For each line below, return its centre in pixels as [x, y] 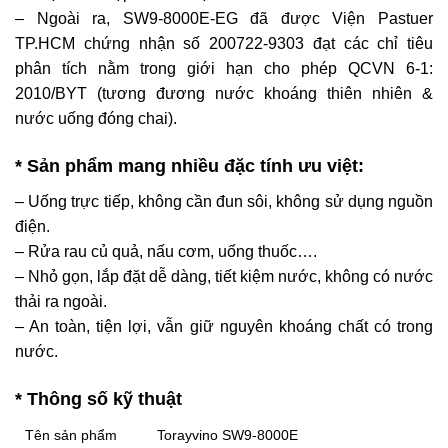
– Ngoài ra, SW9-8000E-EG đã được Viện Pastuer [224, 19]
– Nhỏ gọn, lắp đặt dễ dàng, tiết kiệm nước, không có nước [224, 276]
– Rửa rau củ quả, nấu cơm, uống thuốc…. [166, 251]
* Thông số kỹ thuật [98, 398]
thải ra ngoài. [61, 301]
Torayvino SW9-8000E [228, 434]
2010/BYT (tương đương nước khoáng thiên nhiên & [224, 94]
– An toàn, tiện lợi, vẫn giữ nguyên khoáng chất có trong [224, 326]
